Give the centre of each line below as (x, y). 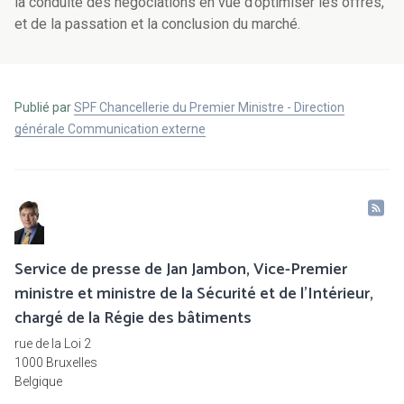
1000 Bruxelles (56, 363)
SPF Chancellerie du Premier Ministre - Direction (209, 108)
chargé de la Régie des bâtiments (133, 319)
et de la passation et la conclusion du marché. (157, 24)
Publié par (44, 108)
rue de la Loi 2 (53, 344)
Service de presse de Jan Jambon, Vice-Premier (181, 270)
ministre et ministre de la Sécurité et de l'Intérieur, (194, 294)
